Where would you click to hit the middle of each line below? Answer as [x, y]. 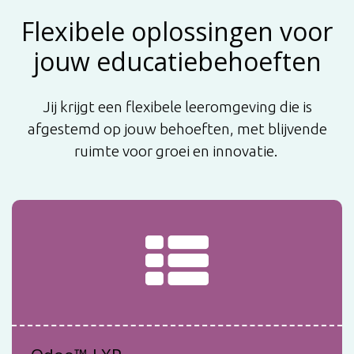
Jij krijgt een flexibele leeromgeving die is [177, 106]
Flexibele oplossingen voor [177, 31]
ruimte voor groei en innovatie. [177, 151]
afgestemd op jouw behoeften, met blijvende [177, 128]
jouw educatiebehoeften [177, 61]
